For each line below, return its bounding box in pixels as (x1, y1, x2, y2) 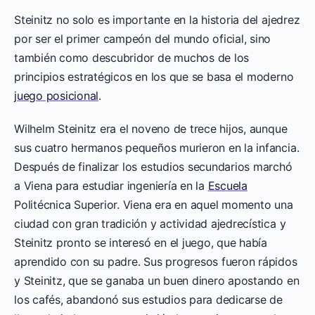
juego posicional (14, 88, 99, 103)
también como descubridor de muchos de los (14, 50, 250, 65)
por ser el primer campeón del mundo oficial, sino (14, 31, 271, 46)
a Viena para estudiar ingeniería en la (14, 178, 208, 193)
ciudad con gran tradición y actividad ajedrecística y (14, 216, 286, 231)
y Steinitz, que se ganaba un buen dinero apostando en (14, 273, 300, 288)
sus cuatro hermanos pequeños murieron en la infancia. (14, 140, 300, 155)
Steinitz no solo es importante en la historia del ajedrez (14, 12, 300, 27)
